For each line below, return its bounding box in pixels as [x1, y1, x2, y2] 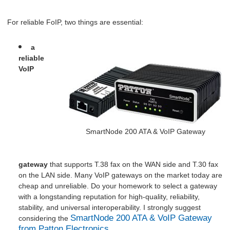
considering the [18, 214, 70, 222]
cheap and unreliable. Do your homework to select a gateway [18, 181, 217, 190]
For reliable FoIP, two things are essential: [7, 17, 144, 26]
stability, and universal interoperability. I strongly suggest [18, 203, 201, 212]
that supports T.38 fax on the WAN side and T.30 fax [49, 160, 218, 168]
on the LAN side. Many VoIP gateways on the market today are [18, 170, 222, 179]
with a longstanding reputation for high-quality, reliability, [18, 192, 200, 201]
